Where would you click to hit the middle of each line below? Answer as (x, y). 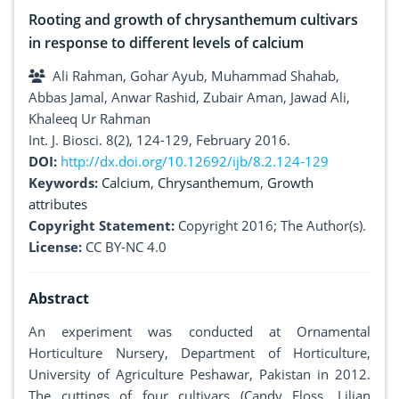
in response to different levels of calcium (166, 43)
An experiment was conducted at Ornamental (199, 332)
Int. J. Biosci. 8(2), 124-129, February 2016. (159, 140)
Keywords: (65, 183)
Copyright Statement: (102, 226)
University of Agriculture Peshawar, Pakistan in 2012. (199, 375)
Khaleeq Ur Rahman (90, 119)
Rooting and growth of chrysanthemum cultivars (193, 20)
